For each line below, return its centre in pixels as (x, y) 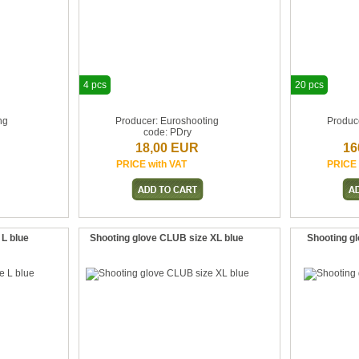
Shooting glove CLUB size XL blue (166, 238)
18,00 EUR (167, 148)
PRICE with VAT (151, 164)
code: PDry (167, 132)
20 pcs (309, 85)
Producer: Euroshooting (167, 121)
